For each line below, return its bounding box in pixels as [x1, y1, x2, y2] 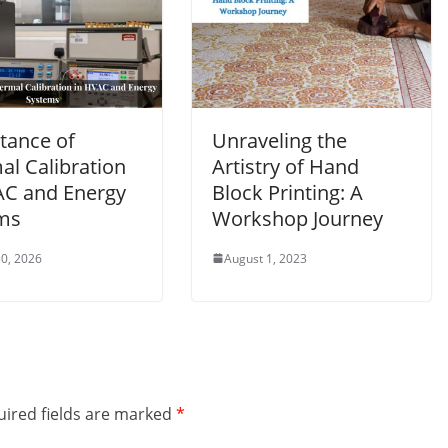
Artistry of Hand [212, 152, 359, 180]
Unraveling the [212, 126, 347, 154]
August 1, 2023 [224, 249, 307, 267]
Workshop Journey [212, 204, 383, 232]
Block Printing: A [212, 178, 363, 206]
